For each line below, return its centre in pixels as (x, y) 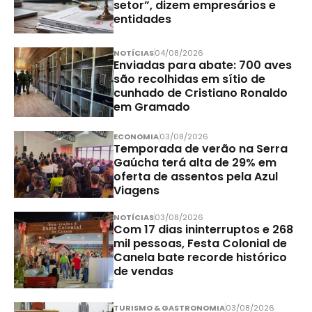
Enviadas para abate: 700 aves (202, 65)
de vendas (143, 271)
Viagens (136, 190)
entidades (142, 19)
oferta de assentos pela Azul (195, 176)
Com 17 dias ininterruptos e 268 (203, 229)
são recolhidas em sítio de (189, 79)
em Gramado (151, 107)
